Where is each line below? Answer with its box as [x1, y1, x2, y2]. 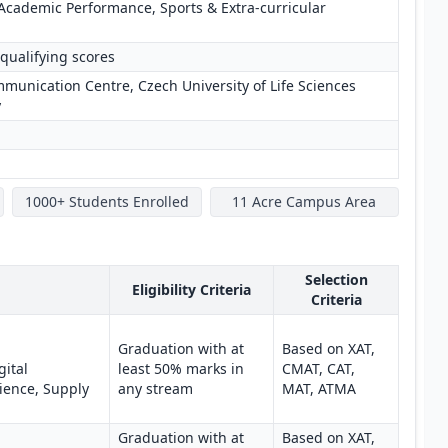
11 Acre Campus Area [232, 192, 377, 211]
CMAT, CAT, [282, 359, 355, 378]
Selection [304, 270, 368, 289]
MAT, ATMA [282, 379, 356, 398]
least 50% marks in [118, 359, 244, 378]
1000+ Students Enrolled [24, 192, 189, 211]
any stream [118, 379, 193, 398]
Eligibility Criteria [132, 280, 251, 299]
